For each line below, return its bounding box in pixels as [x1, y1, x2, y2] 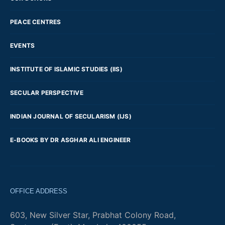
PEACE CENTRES [10, 18, 61, 26]
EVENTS [10, 42, 35, 50]
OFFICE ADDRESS [10, 187, 67, 195]
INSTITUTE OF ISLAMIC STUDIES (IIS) [10, 65, 123, 73]
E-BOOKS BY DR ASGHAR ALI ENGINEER [10, 136, 131, 144]
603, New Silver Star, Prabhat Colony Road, [10, 210, 176, 220]
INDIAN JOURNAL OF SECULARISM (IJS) [10, 113, 132, 121]
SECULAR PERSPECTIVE [10, 89, 83, 97]
